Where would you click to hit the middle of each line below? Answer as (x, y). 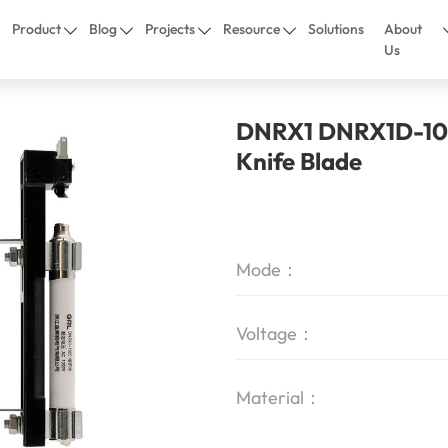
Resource (252, 29)
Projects (170, 29)
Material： (279, 397)
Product (37, 29)
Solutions (336, 29)
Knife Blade (299, 161)
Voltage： (275, 333)
